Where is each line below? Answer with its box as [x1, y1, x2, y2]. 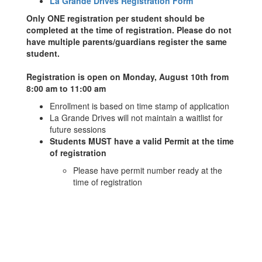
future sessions [50, 123, 106, 135]
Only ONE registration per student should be [26, 12, 205, 24]
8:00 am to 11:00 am [26, 82, 106, 94]
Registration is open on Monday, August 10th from [26, 71, 229, 82]
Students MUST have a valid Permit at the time [50, 135, 234, 147]
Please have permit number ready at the [73, 164, 222, 176]
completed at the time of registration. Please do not [26, 24, 232, 36]
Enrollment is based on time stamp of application [50, 100, 229, 112]
